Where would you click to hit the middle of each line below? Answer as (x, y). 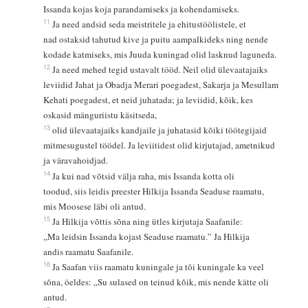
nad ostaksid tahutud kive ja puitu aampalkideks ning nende (157, 40)
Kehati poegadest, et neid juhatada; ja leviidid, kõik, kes (149, 100)
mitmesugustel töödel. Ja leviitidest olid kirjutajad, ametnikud (160, 145)
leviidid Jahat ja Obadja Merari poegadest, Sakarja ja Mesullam (162, 85)
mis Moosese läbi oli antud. (94, 207)
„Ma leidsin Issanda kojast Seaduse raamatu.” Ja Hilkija (147, 237)
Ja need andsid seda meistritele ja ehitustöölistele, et (150, 24)
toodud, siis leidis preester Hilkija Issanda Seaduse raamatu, (155, 191)
